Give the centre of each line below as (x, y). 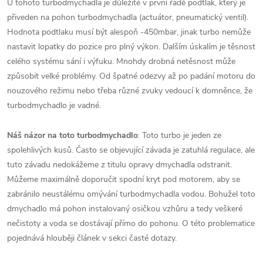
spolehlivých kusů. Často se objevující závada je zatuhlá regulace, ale (131, 150)
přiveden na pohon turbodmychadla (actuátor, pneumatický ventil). (128, 17)
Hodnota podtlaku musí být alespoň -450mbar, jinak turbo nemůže (129, 32)
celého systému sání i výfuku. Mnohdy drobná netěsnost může (121, 61)
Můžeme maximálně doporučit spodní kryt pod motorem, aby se (124, 179)
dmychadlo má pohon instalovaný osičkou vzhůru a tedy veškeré (125, 208)
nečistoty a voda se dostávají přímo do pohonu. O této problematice (131, 223)
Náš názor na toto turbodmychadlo (73, 135)
